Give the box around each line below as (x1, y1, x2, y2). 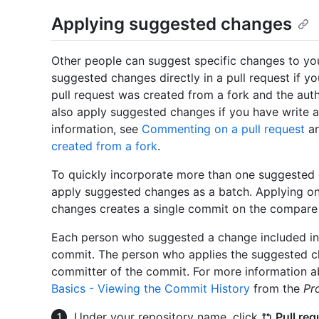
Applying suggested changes (51, 14, 292, 34)
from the (250, 281, 303, 296)
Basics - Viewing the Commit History (51, 281, 250, 296)
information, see (51, 122, 142, 137)
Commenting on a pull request (142, 122, 305, 137)
